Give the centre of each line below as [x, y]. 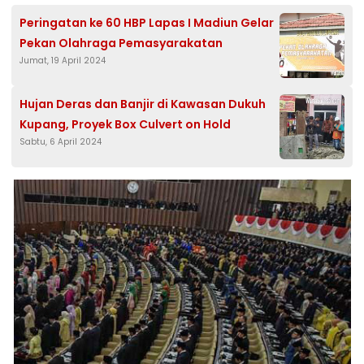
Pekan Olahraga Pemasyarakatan [121, 43]
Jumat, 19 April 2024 [63, 60]
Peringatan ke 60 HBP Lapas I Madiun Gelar [147, 22]
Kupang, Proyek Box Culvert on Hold [125, 124]
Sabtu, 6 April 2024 [61, 141]
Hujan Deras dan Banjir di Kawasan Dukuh [143, 104]
